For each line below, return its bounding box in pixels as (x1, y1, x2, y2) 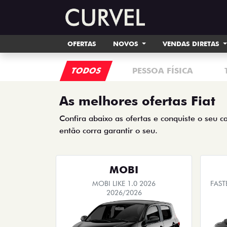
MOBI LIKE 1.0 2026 (92, 179, 156, 187)
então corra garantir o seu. (59, 126, 158, 135)
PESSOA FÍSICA (132, 66, 193, 75)
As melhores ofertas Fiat (59, 93, 215, 108)
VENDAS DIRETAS (162, 40, 221, 48)
